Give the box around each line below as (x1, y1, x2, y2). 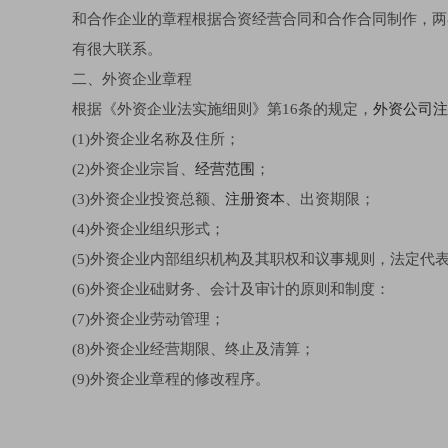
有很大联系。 (72, 41, 162, 58)
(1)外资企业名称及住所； (72, 131, 240, 148)
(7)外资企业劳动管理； (72, 311, 225, 328)
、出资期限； (285, 191, 375, 208)
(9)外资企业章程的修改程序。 (72, 371, 270, 388)
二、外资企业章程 (72, 71, 192, 88)
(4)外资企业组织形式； (72, 221, 225, 238)
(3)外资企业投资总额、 (72, 191, 225, 208)
